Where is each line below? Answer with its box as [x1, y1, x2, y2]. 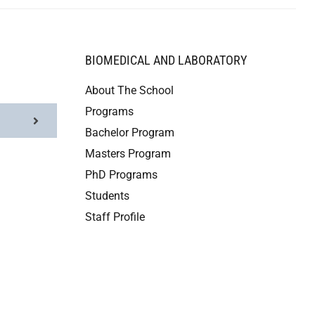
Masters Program [85, 147, 171, 160]
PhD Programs [85, 168, 157, 181]
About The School [85, 84, 174, 97]
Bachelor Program [85, 126, 174, 139]
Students [85, 189, 129, 202]
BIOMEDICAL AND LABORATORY [85, 53, 247, 67]
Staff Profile [85, 210, 145, 224]
